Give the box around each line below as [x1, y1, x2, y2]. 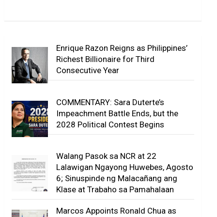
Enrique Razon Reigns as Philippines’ [56, 43, 188, 53]
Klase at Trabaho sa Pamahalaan [56, 185, 174, 195]
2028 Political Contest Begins [56, 119, 165, 129]
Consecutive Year [56, 65, 120, 76]
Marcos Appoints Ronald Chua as [56, 206, 177, 216]
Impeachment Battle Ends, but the [56, 108, 179, 118]
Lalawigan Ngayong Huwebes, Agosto [56, 162, 194, 172]
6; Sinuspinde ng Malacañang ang [56, 173, 178, 184]
